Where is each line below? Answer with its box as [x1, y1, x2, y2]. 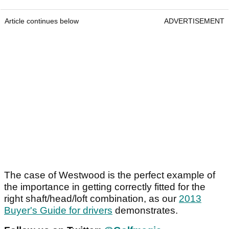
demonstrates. [112, 205, 180, 216]
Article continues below [5, 17, 79, 26]
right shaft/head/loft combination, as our [4, 193, 179, 204]
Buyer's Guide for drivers [4, 205, 112, 216]
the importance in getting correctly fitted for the [4, 181, 205, 193]
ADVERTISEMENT [164, 17, 224, 26]
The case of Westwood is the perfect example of [4, 170, 215, 181]
